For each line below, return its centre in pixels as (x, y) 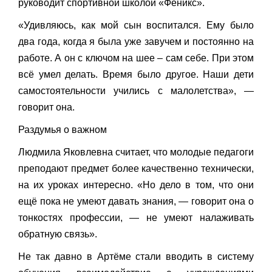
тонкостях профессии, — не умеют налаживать (136, 218)
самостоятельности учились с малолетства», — (136, 91)
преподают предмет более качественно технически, (136, 169)
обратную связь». (58, 234)
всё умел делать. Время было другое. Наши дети (136, 75)
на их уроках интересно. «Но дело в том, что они (136, 185)
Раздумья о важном (63, 130)
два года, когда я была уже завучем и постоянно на (136, 42)
